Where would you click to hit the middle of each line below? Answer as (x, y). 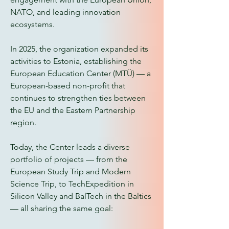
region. (23, 122)
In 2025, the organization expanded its (79, 49)
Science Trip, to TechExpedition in (72, 184)
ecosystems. (32, 24)
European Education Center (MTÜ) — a (81, 73)
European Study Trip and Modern (71, 171)
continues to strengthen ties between (78, 98)
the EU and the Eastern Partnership (73, 110)
